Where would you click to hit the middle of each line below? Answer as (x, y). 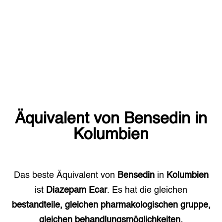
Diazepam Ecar (77, 190)
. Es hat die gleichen (147, 190)
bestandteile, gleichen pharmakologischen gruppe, (111, 205)
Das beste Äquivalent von (65, 175)
